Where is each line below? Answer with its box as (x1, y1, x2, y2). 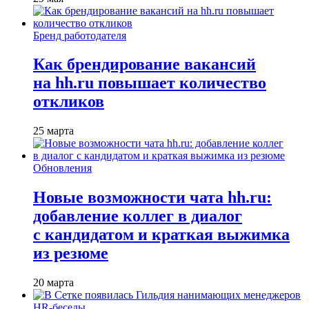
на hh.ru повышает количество (33, 74, 266, 92)
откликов (33, 92, 104, 111)
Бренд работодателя (33, 29, 126, 41)
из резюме (33, 244, 108, 263)
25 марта (33, 125, 74, 137)
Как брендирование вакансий (33, 55, 256, 74)
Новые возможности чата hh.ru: (33, 188, 272, 207)
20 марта (33, 277, 74, 289)
